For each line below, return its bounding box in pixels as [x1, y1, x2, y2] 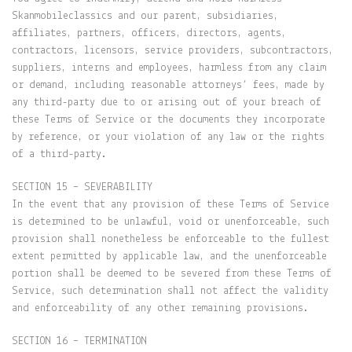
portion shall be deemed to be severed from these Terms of [12, 268, 332, 280]
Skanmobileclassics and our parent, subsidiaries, [12, 10, 278, 22]
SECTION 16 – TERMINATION [12, 335, 147, 347]
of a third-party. [12, 148, 107, 160]
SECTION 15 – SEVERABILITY [12, 181, 152, 193]
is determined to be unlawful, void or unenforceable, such [12, 216, 329, 228]
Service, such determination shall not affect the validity [12, 285, 328, 297]
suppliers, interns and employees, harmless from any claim [12, 62, 326, 74]
